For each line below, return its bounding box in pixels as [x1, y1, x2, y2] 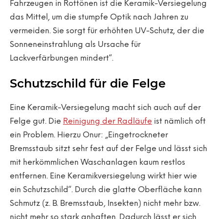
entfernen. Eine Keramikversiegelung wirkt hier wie [10, 172, 197, 180]
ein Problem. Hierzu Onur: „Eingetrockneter [10, 131, 168, 139]
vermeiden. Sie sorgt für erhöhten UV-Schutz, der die [10, 27, 204, 35]
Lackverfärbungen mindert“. [10, 54, 113, 63]
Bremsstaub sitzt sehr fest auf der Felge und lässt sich [10, 145, 207, 153]
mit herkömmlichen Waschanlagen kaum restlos [10, 158, 185, 167]
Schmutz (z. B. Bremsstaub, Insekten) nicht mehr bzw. [10, 199, 200, 208]
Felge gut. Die [10, 117, 63, 126]
